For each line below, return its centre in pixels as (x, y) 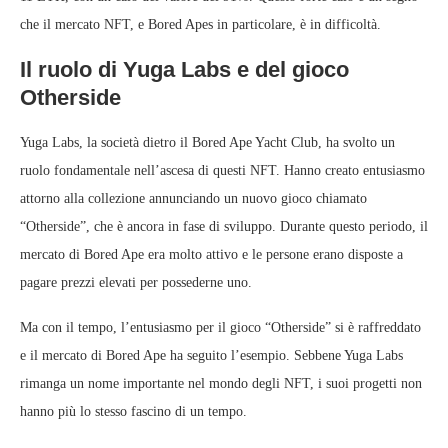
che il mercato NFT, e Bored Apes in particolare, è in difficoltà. (200, 25)
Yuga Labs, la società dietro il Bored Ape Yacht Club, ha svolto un (207, 143)
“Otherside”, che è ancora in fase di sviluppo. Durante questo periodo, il (224, 227)
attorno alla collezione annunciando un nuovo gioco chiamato (193, 199)
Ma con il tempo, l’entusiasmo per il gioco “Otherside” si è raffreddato (220, 328)
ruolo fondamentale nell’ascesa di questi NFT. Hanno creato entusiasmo (222, 171)
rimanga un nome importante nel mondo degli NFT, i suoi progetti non (221, 384)
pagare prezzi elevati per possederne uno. (136, 283)
